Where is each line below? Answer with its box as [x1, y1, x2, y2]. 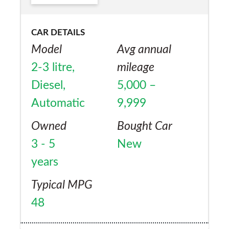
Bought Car [117, 120, 172, 132]
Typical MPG [31, 178, 93, 191]
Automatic [31, 97, 85, 109]
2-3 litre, [31, 61, 75, 74]
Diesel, [31, 79, 65, 91]
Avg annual [117, 43, 171, 56]
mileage [117, 61, 154, 74]
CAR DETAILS [31, 28, 85, 37]
